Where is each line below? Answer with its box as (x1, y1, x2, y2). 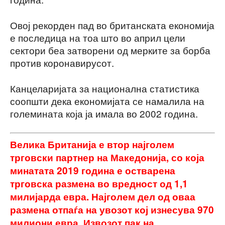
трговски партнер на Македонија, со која (10, 150, 204, 164)
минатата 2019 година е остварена (10, 163, 175, 177)
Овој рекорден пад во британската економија (10, 18, 214, 32)
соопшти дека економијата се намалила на (10, 94, 204, 108)
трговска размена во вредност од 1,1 (10, 176, 188, 190)
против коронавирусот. (10, 56, 114, 70)
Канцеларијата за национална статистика (10, 81, 199, 95)
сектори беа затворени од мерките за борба (10, 43, 210, 57)
